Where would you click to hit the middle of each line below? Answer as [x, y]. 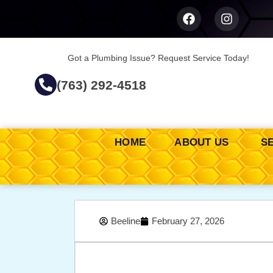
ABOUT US [203, 143]
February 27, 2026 [188, 221]
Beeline [126, 221]
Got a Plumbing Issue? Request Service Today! [159, 58]
